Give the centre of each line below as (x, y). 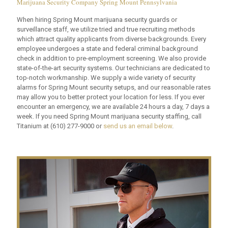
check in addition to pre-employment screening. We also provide (111, 58)
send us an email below (138, 126)
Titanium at (34, 126)
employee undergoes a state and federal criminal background (107, 48)
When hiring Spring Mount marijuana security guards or (97, 19)
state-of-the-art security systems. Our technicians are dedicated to (113, 68)
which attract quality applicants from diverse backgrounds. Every (111, 39)
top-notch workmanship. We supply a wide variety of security (106, 77)
